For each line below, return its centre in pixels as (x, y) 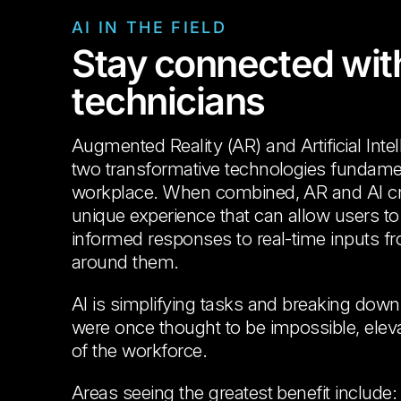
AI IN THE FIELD (149, 27)
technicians (168, 101)
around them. (125, 262)
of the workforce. (140, 350)
